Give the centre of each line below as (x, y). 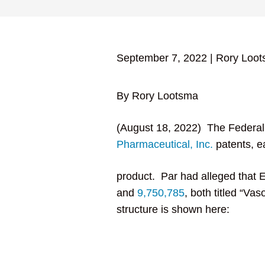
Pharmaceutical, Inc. (164, 144)
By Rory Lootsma (157, 96)
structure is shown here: (173, 209)
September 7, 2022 (161, 58)
